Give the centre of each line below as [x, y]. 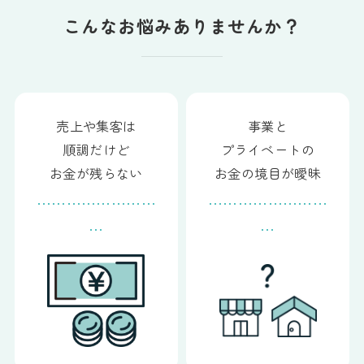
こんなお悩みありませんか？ [182, 26]
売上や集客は [96, 126]
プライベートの [268, 150]
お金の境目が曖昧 [268, 173]
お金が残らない [96, 173]
